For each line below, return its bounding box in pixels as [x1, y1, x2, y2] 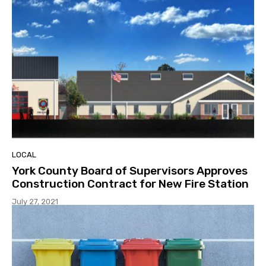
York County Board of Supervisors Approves [12, 163, 248, 178]
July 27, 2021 [12, 197, 58, 206]
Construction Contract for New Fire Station [12, 176, 249, 191]
